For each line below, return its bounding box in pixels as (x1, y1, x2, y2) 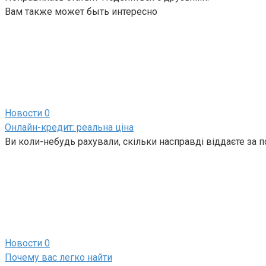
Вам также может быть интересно (5, 5, 157, 17)
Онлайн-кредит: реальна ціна (5, 121, 134, 133)
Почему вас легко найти (5, 251, 112, 263)
